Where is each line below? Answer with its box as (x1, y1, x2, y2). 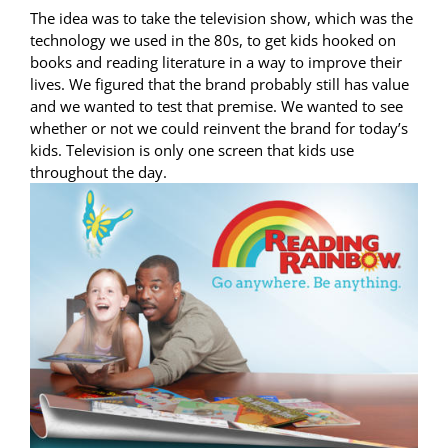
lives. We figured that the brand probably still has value (30, 74, 409, 95)
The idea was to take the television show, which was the (30, 8, 413, 29)
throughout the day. (30, 162, 167, 183)
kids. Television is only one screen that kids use (30, 140, 354, 161)
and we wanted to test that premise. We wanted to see (30, 96, 403, 117)
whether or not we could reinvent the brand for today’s (30, 118, 408, 139)
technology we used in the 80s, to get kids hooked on (30, 30, 396, 51)
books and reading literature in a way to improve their (30, 52, 402, 73)
